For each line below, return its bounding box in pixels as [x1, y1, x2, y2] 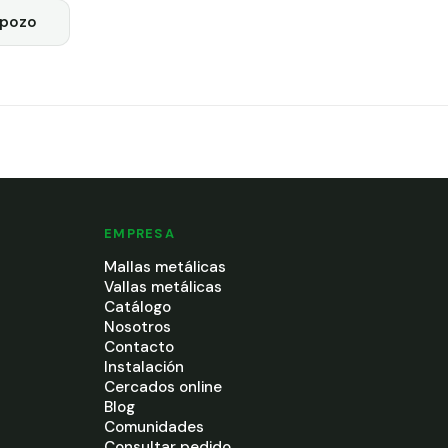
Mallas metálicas [104, 257, 226, 278]
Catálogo [104, 297, 171, 318]
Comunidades [104, 417, 204, 438]
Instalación [104, 357, 184, 378]
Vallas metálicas [104, 277, 222, 298]
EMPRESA [104, 225, 175, 243]
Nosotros [104, 317, 171, 338]
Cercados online [104, 377, 222, 398]
